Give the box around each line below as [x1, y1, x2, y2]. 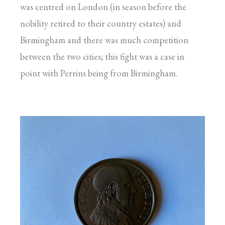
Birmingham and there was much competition [20, 34, 188, 46]
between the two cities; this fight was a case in [20, 50, 184, 62]
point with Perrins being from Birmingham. [20, 67, 178, 79]
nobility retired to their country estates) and [20, 17, 181, 29]
